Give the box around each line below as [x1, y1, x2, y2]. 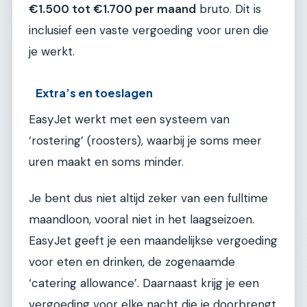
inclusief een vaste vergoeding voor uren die [29, 23, 269, 38]
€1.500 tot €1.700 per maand [29, 1, 196, 17]
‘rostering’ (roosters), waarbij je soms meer [29, 133, 262, 149]
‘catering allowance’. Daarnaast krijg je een [29, 275, 259, 291]
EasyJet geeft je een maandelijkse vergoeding [29, 233, 278, 249]
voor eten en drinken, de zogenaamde [29, 254, 235, 270]
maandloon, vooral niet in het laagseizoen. [29, 212, 254, 228]
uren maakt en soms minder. [29, 154, 184, 170]
